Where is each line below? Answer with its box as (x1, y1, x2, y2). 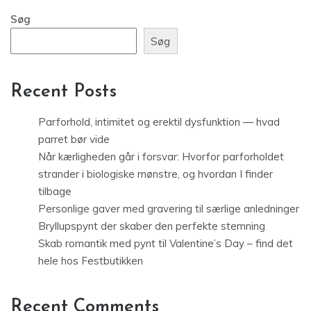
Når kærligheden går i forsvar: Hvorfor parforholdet (38, 150, 284, 164)
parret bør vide (38, 133, 110, 146)
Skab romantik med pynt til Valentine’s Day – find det (38, 237, 293, 251)
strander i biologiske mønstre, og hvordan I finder (38, 167, 273, 181)
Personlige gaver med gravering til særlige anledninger (38, 202, 299, 216)
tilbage (38, 185, 72, 199)
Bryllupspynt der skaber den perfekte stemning (38, 219, 268, 233)
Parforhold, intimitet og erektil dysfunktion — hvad (38, 115, 280, 129)
